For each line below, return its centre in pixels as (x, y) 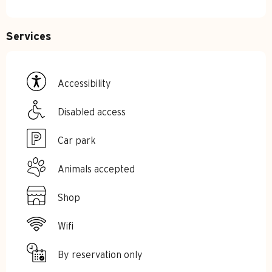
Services (29, 37)
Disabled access (92, 112)
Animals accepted (96, 169)
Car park (77, 141)
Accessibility (84, 83)
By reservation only (100, 255)
